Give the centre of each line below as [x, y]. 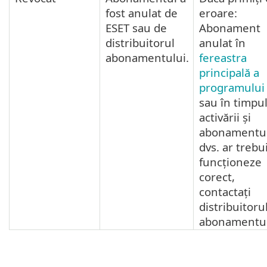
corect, [217, 177]
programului [232, 88]
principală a [229, 73]
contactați [225, 192]
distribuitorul [140, 43]
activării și [225, 117]
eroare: [218, 13]
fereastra [223, 58]
